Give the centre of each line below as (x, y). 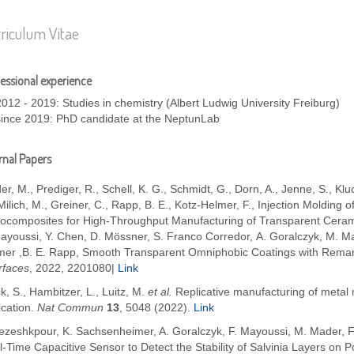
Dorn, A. (255, 190)
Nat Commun (70, 308)
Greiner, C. (78, 205)
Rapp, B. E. (140, 205)
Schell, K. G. (133, 190)
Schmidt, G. (199, 190)
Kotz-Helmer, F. (213, 205)
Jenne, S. (305, 190)
